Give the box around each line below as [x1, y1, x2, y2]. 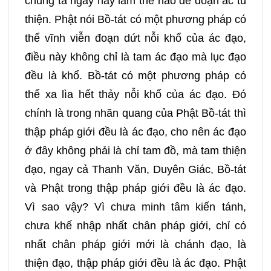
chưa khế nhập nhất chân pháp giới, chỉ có [25, 220, 246, 232]
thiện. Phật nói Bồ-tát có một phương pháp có [25, 13, 246, 26]
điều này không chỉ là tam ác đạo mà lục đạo [25, 51, 246, 64]
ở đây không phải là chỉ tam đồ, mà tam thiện [25, 145, 246, 157]
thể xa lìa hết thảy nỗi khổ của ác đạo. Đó [25, 88, 246, 101]
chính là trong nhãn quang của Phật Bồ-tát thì [25, 107, 246, 120]
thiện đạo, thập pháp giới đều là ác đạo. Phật [25, 257, 246, 270]
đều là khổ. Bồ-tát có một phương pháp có [25, 70, 246, 82]
